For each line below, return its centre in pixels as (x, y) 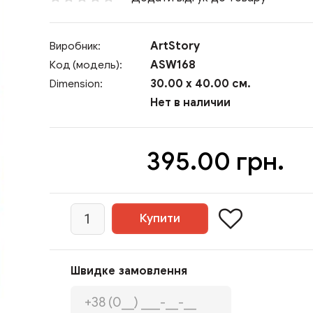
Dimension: (76, 84)
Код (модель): (86, 65)
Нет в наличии (189, 103)
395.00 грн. (215, 161)
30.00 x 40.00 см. (199, 84)
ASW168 (172, 65)
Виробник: (75, 46)
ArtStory (175, 46)
